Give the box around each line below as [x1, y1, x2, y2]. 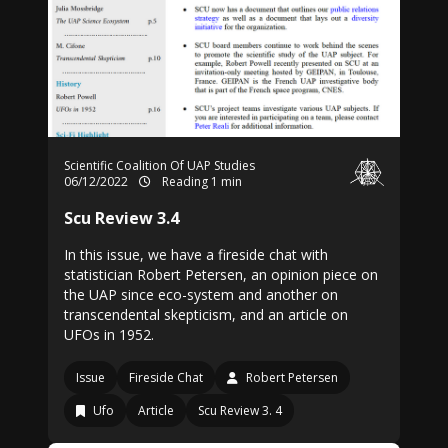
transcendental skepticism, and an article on [64, 305, 348, 324]
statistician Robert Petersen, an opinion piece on [64, 265, 378, 284]
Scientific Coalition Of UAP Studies [64, 157, 255, 174]
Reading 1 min [159, 173, 242, 190]
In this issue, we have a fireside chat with [64, 245, 328, 264]
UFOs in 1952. [64, 325, 154, 344]
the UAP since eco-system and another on [64, 285, 338, 304]
